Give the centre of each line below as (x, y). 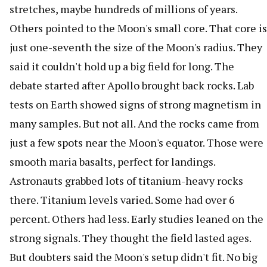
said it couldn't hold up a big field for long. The (122, 66)
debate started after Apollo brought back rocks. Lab (132, 85)
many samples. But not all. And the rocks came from (134, 123)
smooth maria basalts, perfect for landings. (112, 161)
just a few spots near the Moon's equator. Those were (136, 142)
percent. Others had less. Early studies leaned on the (136, 218)
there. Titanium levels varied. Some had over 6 (122, 199)
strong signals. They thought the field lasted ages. (130, 237)
